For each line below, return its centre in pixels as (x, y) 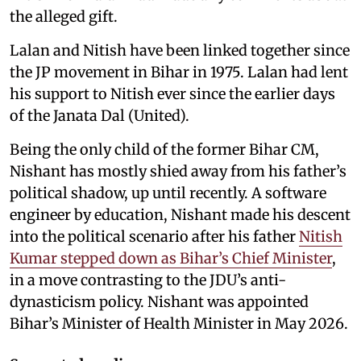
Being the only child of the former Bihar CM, (164, 149)
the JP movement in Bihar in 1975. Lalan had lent (179, 72)
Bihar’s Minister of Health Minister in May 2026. (180, 323)
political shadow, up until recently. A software (168, 193)
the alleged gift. (65, 16)
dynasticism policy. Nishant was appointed (159, 301)
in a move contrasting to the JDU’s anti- (148, 280)
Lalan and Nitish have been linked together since (180, 50)
